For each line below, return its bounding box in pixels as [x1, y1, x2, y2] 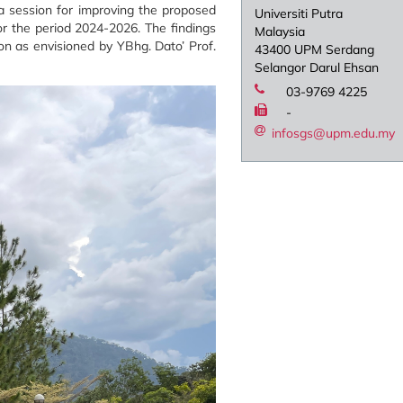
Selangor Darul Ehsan [255, 59, 380, 76]
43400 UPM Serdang [255, 41, 375, 58]
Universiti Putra [255, 5, 344, 22]
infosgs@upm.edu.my [272, 125, 396, 142]
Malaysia [255, 23, 306, 40]
